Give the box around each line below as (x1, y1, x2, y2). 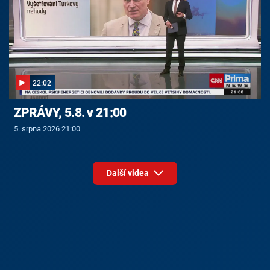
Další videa (106, 168, 151, 178)
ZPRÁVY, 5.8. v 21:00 (13, 105, 127, 120)
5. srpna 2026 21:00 (13, 124, 80, 133)
